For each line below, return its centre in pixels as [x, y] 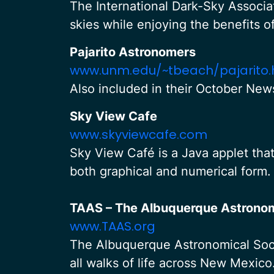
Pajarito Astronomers [136, 52]
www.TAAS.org [113, 226]
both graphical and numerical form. [170, 171]
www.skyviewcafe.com [139, 135]
